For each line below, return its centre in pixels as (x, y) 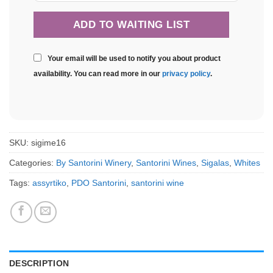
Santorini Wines (166, 163)
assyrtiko (49, 183)
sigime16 (48, 143)
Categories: (33, 163)
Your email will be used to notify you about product (134, 59)
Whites (247, 163)
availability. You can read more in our (98, 74)
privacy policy (186, 74)
